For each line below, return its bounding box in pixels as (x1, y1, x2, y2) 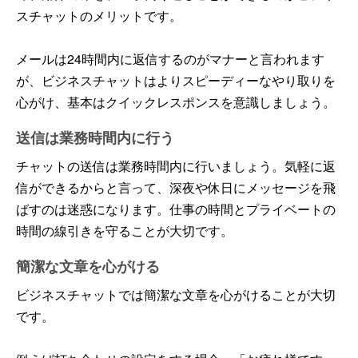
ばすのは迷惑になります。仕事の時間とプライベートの (16, 199, 336, 218)
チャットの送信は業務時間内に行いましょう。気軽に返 (16, 156, 336, 175)
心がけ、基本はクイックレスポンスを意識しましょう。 (16, 92, 336, 111)
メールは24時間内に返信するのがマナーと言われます (16, 49, 324, 68)
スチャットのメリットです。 (16, 6, 182, 25)
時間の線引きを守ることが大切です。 (16, 221, 233, 240)
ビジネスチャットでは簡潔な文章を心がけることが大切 (16, 284, 336, 304)
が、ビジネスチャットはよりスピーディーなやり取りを (16, 70, 336, 89)
